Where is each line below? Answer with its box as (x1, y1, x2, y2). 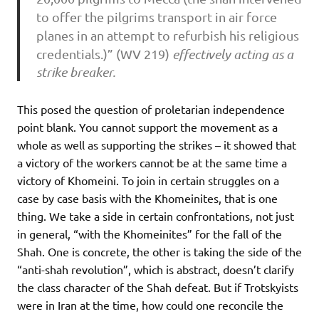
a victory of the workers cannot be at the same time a (17, 155, 287, 170)
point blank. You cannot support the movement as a (17, 120, 278, 135)
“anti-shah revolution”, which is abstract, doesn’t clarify (17, 262, 294, 277)
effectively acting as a (172, 46, 293, 63)
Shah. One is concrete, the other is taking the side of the (17, 244, 302, 259)
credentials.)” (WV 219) (36, 46, 172, 62)
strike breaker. (36, 64, 115, 80)
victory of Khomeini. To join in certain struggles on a (17, 173, 279, 188)
